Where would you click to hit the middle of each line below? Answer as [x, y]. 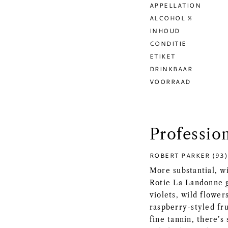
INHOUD [165, 31]
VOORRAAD [170, 81]
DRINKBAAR [171, 69]
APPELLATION [176, 5]
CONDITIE [168, 43]
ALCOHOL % [171, 18]
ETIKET [163, 56]
